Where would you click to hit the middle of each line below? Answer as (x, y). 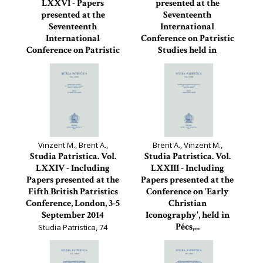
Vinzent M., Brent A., (73, 145)
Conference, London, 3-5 (73, 203)
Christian (187, 203)
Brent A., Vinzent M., (187, 145)
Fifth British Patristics (73, 192)
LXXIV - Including (73, 168)
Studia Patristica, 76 (73, 74)
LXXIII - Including (187, 168)
